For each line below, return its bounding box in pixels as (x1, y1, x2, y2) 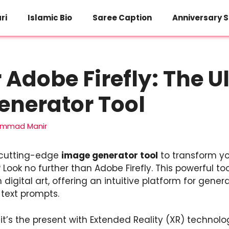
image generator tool (61, 149, 158, 162)
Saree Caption (93, 12, 152, 23)
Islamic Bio (28, 12, 72, 23)
